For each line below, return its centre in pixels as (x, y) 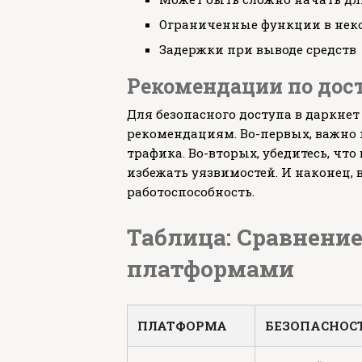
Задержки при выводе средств (258, 49)
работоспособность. (191, 192)
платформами (210, 269)
